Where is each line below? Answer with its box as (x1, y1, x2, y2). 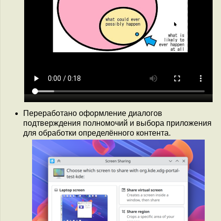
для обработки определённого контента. (23, 129, 171, 138)
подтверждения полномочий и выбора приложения (23, 119, 212, 128)
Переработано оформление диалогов (23, 109, 162, 118)
